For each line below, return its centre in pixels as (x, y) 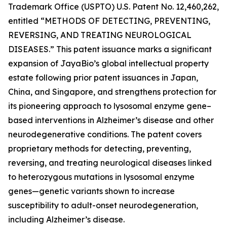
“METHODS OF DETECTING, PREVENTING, (125, 21)
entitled (24, 21)
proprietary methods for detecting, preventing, (100, 148)
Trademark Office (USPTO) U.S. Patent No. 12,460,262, (113, 7)
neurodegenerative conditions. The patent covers (105, 134)
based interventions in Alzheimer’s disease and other (111, 120)
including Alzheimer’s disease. (66, 219)
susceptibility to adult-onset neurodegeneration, (103, 205)
